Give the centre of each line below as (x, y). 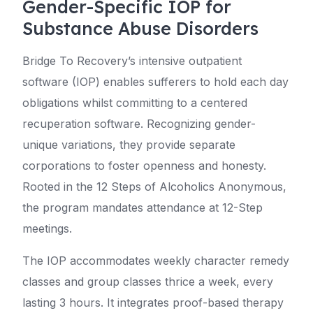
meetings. (47, 229)
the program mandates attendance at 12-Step (143, 208)
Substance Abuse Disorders (140, 29)
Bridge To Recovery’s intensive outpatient (132, 61)
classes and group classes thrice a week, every (148, 282)
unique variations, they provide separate (129, 145)
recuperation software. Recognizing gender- (139, 124)
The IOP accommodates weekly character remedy (156, 261)
